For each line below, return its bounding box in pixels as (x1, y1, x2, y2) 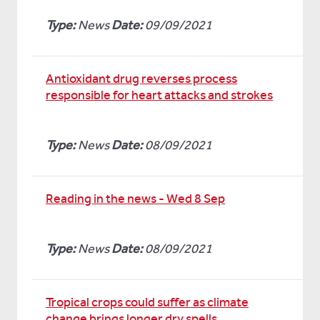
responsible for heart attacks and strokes (46, 87, 273, 103)
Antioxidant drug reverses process (46, 71, 237, 86)
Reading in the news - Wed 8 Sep (46, 191, 225, 206)
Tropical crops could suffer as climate (46, 294, 249, 310)
